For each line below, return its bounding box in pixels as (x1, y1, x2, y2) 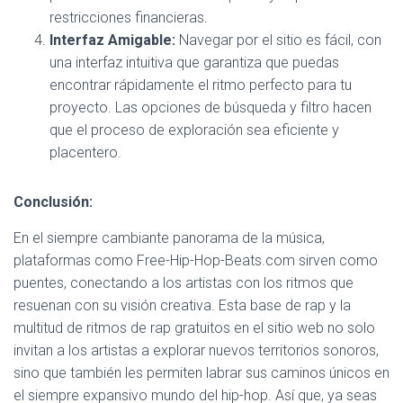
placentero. (49, 143, 121, 161)
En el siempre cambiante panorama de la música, (13, 228, 325, 246)
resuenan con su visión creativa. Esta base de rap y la (13, 296, 351, 314)
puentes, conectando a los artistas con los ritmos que (13, 273, 354, 291)
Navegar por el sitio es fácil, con (175, 31, 381, 49)
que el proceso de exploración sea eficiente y (49, 121, 339, 139)
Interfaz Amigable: (49, 31, 175, 49)
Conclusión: (13, 193, 93, 210)
